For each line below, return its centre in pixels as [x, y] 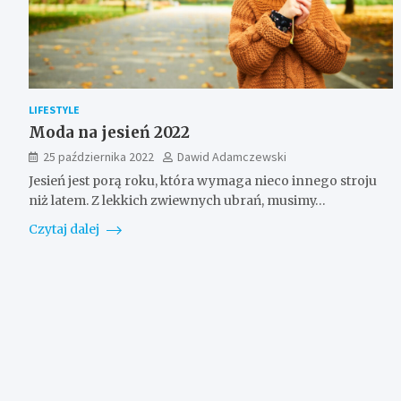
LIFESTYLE [54, 110]
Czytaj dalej [65, 230]
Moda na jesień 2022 [109, 133]
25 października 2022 [98, 157]
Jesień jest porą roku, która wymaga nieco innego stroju [203, 181]
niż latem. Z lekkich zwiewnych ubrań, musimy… [177, 201]
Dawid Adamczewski [232, 157]
